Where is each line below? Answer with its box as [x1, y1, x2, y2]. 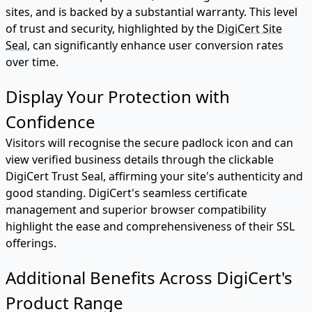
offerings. [6, 235, 56, 251]
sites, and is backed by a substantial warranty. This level [6, 4, 297, 20]
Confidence [6, 110, 95, 134]
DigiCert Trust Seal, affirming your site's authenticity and [6, 169, 303, 185]
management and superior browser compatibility [6, 202, 266, 218]
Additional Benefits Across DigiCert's [6, 266, 292, 290]
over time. [6, 54, 58, 70]
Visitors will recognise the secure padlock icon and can [6, 135, 293, 151]
